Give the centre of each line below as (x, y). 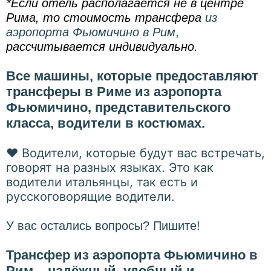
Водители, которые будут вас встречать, (143, 153)
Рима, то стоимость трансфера (106, 18)
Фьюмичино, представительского (118, 108)
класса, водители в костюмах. (106, 123)
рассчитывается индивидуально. (102, 47)
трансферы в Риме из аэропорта (114, 92)
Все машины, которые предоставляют (132, 76)
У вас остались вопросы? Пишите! (103, 226)
